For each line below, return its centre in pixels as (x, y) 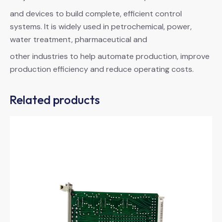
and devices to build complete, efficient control (96, 13)
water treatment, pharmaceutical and (79, 39)
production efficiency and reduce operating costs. (102, 69)
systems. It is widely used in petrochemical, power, (101, 26)
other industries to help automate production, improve (110, 56)
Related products (55, 99)
